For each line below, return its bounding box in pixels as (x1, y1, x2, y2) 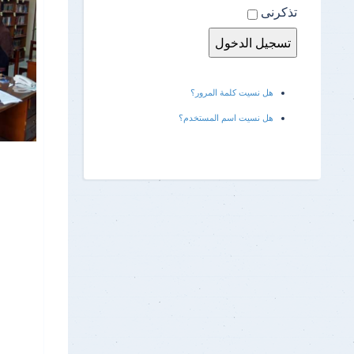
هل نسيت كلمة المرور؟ (190, 86, 273, 98)
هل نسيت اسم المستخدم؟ (179, 111, 273, 123)
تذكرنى (261, 3, 297, 20)
